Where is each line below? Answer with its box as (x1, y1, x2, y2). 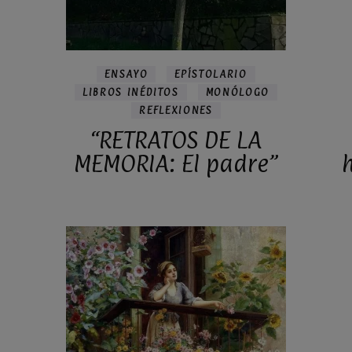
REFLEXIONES (139, 103, 213, 116)
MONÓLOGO (205, 85, 269, 98)
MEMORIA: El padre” (73, 148, 278, 178)
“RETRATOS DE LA (90, 125, 262, 154)
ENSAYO (104, 67, 148, 80)
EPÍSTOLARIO (174, 67, 247, 80)
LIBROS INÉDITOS (82, 85, 179, 98)
